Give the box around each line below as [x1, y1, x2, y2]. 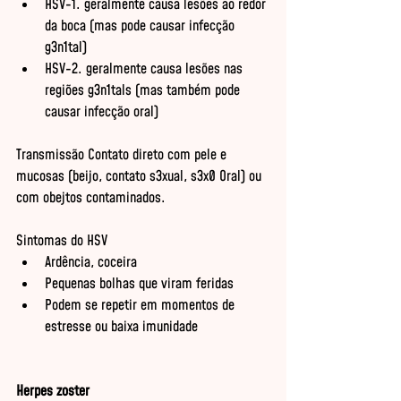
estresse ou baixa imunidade [45, 317, 198, 337]
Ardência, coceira [45, 252, 137, 272]
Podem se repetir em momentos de [45, 295, 238, 315]
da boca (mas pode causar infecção [45, 16, 238, 36]
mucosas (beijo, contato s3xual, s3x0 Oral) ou [16, 166, 265, 186]
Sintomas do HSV [16, 231, 107, 251]
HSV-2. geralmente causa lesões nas [45, 59, 246, 79]
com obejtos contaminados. [16, 188, 166, 208]
